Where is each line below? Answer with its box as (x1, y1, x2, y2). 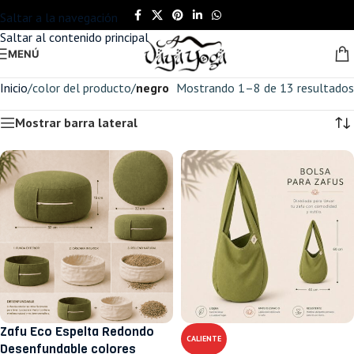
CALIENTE (186, 333, 221, 344)
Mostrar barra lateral (15, 115, 137, 130)
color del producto (32, 80, 131, 96)
